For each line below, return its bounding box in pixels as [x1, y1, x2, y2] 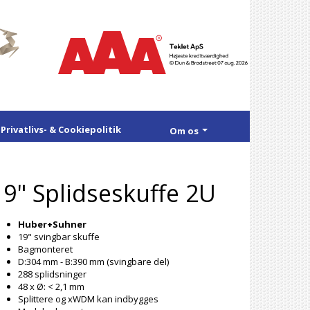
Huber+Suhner [18, 218, 86, 231]
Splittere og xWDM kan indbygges [18, 293, 158, 306]
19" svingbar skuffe [18, 230, 100, 244]
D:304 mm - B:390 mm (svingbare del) [18, 255, 169, 268]
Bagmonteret [18, 243, 73, 256]
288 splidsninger [18, 268, 86, 281]
